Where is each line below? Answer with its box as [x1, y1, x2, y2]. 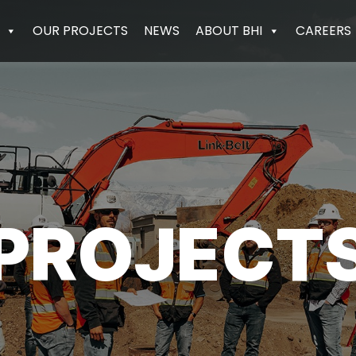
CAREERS [295, 21, 351, 40]
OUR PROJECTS [32, 21, 128, 40]
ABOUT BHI [195, 21, 262, 40]
